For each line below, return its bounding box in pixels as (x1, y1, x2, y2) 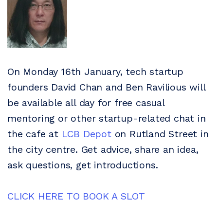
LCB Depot (61, 128, 111, 140)
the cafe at (7, 128, 62, 140)
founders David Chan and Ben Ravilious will (7, 81, 205, 93)
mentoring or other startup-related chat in (7, 112, 206, 124)
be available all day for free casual (7, 97, 164, 109)
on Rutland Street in (111, 128, 209, 140)
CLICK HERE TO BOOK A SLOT (7, 190, 145, 202)
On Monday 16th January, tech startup (7, 66, 183, 77)
